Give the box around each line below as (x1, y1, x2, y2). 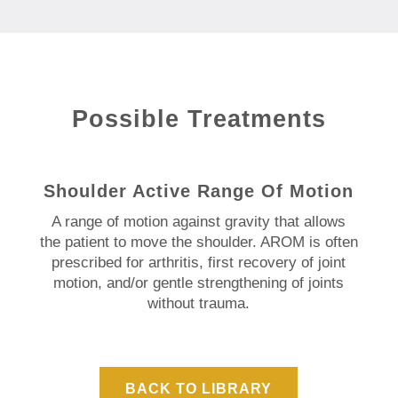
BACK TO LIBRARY (125, 380, 273, 396)
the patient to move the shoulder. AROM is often (39, 233, 358, 251)
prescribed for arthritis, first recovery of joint (52, 253, 346, 271)
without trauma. (147, 294, 251, 312)
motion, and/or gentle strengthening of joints (53, 274, 345, 291)
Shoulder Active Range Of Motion (44, 180, 354, 201)
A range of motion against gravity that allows (52, 212, 346, 230)
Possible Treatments (71, 105, 326, 132)
